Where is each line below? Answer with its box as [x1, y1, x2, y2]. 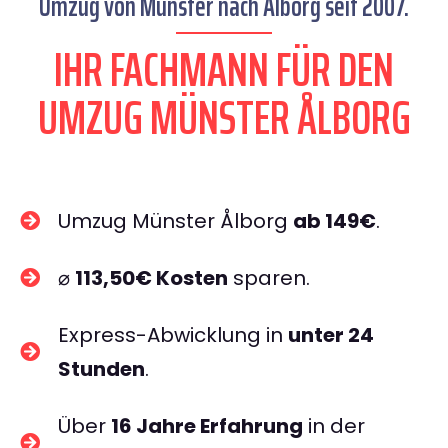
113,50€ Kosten [75, 264, 228, 292]
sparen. [228, 264, 310, 292]
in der [303, 412, 365, 440]
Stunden [58, 355, 145, 383]
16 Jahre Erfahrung [111, 412, 303, 440]
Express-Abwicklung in [58, 321, 288, 349]
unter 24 [288, 321, 374, 349]
